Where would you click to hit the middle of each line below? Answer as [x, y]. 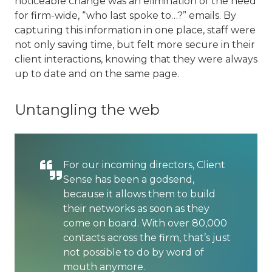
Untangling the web [87, 110]
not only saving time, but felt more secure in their [135, 45]
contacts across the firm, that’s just [147, 238]
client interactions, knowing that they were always [136, 59]
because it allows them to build [139, 194]
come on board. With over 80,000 [145, 223]
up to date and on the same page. [97, 74]
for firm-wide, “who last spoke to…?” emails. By [125, 15]
